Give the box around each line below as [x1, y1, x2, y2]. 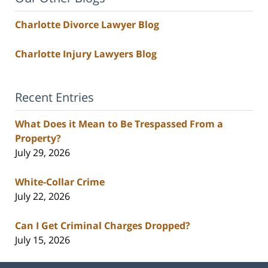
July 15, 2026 [15, 233, 70, 246]
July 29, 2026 [15, 145, 70, 159]
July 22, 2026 [15, 189, 70, 203]
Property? [15, 131, 61, 145]
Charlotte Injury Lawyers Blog [15, 47, 157, 60]
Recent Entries [15, 89, 94, 105]
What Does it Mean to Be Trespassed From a [15, 117, 223, 130]
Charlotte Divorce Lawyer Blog [15, 17, 159, 31]
